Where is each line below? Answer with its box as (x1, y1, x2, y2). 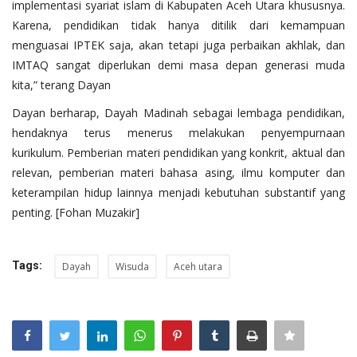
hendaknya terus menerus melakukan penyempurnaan (12, 124, 345, 140)
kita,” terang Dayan (12, 76, 114, 92)
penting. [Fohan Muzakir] (12, 204, 139, 220)
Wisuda (116, 259, 149, 273)
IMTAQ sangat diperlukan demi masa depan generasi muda (12, 57, 345, 73)
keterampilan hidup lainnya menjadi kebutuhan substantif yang (12, 184, 345, 200)
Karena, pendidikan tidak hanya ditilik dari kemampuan (12, 17, 345, 33)
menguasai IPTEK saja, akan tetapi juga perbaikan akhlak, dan (12, 37, 345, 53)
